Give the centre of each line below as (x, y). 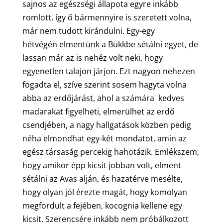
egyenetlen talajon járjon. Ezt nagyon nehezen (109, 71)
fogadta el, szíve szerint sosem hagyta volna (104, 84)
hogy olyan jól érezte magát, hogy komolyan (105, 192)
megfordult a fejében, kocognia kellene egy (102, 205)
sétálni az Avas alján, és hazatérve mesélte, (102, 178)
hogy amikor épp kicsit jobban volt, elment (102, 165)
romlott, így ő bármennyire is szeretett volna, (107, 17)
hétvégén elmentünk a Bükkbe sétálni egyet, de (110, 44)
